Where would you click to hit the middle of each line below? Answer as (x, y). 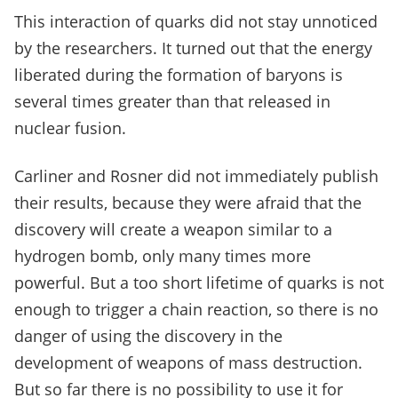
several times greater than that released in (172, 102)
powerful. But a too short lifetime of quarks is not (199, 283)
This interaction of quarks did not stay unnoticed (196, 22)
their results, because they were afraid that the (188, 203)
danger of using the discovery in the (148, 336)
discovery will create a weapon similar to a (173, 230)
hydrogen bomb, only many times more (163, 256)
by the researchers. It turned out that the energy (193, 48)
